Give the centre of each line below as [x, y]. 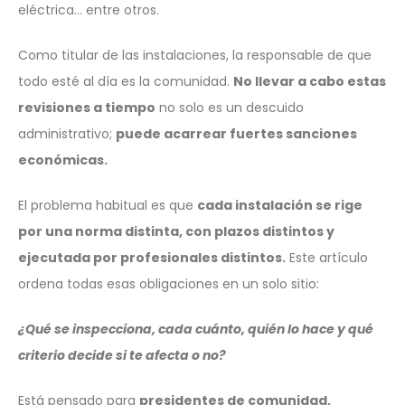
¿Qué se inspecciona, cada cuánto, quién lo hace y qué [196, 329]
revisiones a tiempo [87, 107]
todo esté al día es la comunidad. [126, 81]
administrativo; [67, 133]
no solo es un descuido [230, 107]
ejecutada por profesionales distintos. [152, 257]
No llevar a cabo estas [310, 81]
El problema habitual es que [108, 205]
